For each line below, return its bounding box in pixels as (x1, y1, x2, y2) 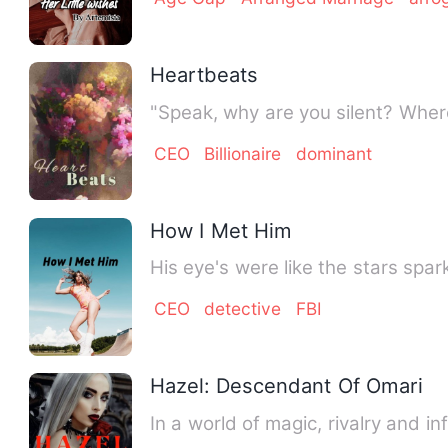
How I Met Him (149, 217, 293, 243)
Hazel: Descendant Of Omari (149, 373, 424, 399)
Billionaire (204, 142, 282, 164)
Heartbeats (149, 62, 258, 88)
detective (204, 298, 282, 320)
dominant (295, 142, 372, 164)
